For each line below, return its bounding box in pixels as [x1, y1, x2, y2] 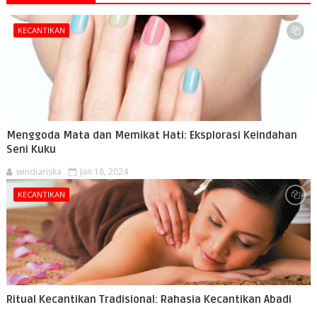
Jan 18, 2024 [79, 166, 128, 178]
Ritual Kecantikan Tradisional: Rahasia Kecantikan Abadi [6, 293, 292, 306]
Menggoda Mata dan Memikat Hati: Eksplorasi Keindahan [6, 129, 297, 142]
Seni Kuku [6, 143, 56, 156]
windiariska [16, 166, 62, 178]
